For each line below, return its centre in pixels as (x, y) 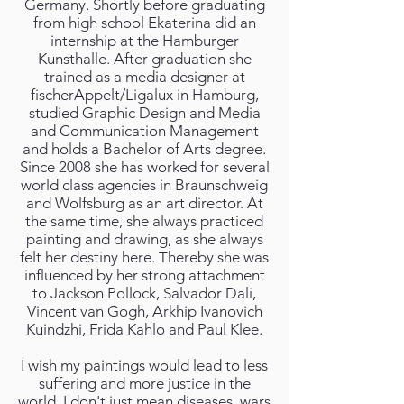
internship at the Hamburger (144, 41)
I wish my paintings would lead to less (144, 365)
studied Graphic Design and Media (144, 113)
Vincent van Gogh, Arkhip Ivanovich (144, 311)
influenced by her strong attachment (144, 275)
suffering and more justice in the (144, 383)
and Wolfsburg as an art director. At (144, 203)
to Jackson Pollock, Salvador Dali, (144, 293)
